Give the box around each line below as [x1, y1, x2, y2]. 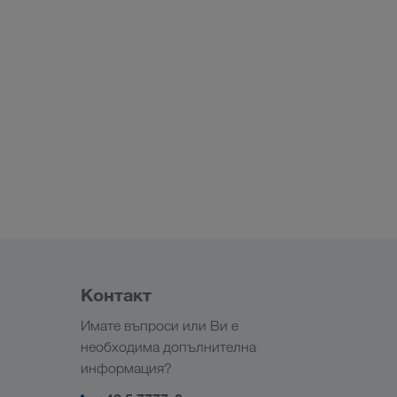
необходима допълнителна [81, 339, 256, 356]
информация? [81, 360, 172, 378]
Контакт [81, 284, 152, 307]
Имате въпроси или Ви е [81, 317, 238, 335]
